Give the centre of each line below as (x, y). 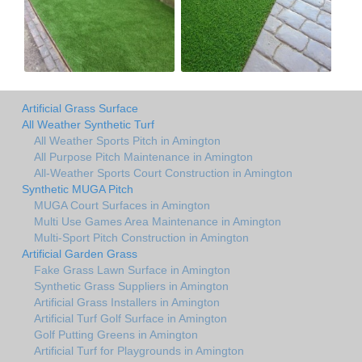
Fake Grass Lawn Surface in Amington (132, 269)
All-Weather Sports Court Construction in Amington (163, 173)
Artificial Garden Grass (80, 253)
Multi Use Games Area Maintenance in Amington (158, 221)
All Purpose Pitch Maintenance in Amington (143, 156)
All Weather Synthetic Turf (88, 124)
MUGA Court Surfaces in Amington (122, 205)
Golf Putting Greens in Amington (116, 334)
